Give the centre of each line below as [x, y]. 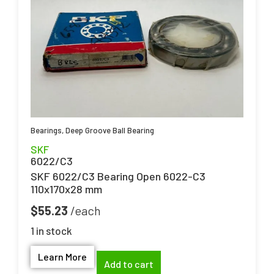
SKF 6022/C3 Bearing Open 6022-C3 [118, 176]
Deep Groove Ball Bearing [110, 131]
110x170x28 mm [66, 189]
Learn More [62, 256]
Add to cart [129, 264]
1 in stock [51, 231]
